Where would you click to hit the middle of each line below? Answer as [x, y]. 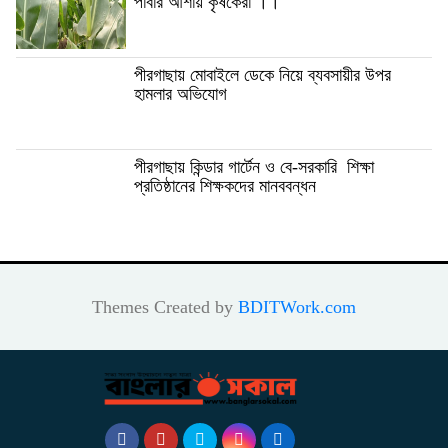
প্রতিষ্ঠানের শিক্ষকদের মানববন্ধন [225, 185]
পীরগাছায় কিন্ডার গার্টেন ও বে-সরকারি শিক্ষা [254, 166]
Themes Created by [165, 306]
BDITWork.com [297, 306]
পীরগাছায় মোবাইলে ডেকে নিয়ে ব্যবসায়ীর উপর [262, 74]
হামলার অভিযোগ [180, 93]
